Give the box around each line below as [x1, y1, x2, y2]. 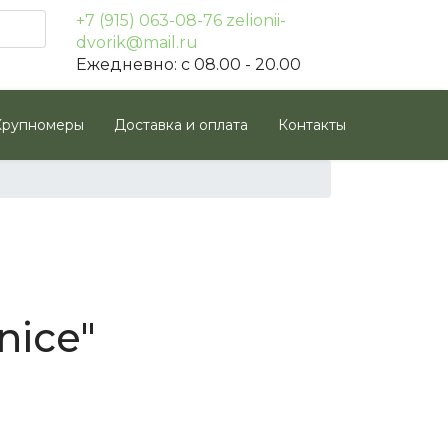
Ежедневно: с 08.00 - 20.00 [76, 55, 301, 74]
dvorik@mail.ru [76, 33, 198, 52]
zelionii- [226, 11, 286, 30]
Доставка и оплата [114, 116, 248, 134]
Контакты [278, 116, 346, 134]
